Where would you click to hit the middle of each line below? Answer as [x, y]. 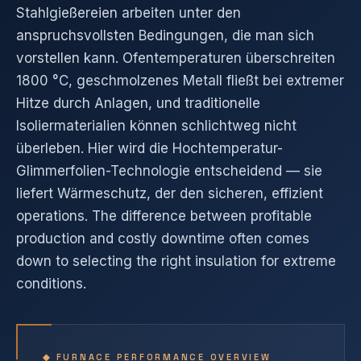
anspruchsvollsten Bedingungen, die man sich [165, 35]
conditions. [51, 284]
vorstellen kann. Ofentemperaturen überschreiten [176, 58]
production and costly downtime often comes [163, 239]
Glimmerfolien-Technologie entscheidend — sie [169, 171]
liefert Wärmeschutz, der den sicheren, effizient [170, 193]
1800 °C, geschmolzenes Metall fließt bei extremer [180, 81]
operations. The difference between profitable [164, 216]
